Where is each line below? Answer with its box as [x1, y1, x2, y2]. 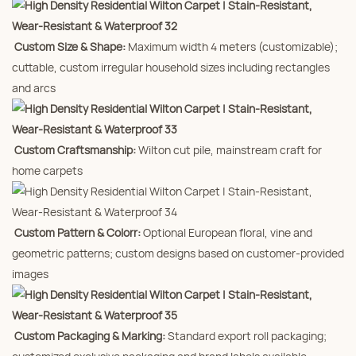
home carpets [12, 162, 83, 178]
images [12, 265, 48, 281]
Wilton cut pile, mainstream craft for [138, 141, 322, 157]
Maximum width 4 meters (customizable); [128, 38, 338, 54]
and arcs [12, 79, 56, 95]
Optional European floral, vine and [141, 224, 312, 240]
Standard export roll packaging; [165, 327, 327, 343]
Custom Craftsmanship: [14, 141, 138, 157]
